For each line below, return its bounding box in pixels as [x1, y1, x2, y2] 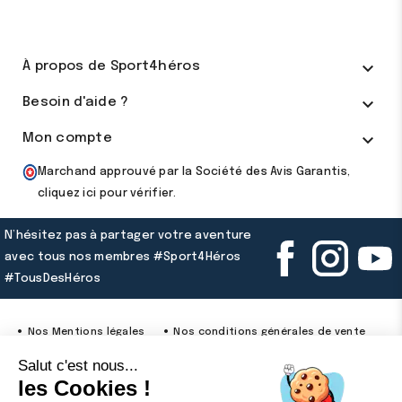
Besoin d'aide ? [22, 95, 129, 110]
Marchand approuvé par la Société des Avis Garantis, [38, 166, 351, 179]
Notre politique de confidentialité [27, 364, 215, 376]
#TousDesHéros [4, 273, 100, 285]
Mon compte [22, 131, 112, 146]
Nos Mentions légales [27, 327, 145, 338]
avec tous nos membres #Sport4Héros [4, 251, 241, 264]
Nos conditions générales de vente [173, 327, 366, 338]
